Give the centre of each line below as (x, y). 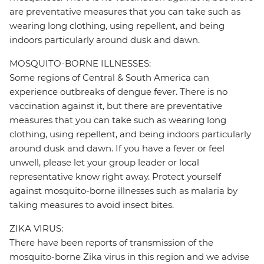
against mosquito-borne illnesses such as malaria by (123, 191)
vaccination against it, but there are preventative (116, 106)
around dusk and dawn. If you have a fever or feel (117, 148)
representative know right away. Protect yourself (115, 177)
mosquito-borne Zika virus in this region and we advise (129, 257)
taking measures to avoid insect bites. (92, 205)
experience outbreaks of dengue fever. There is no (118, 92)
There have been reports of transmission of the (111, 243)
